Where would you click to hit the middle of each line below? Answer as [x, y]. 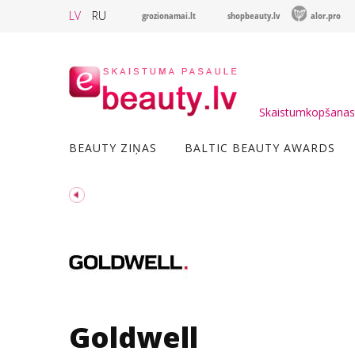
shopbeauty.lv [254, 15]
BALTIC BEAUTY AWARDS [260, 148]
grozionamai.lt [169, 15]
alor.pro [326, 15]
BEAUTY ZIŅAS [113, 148]
